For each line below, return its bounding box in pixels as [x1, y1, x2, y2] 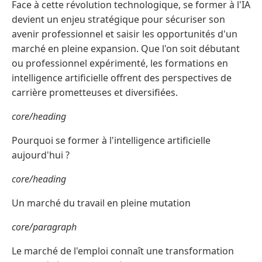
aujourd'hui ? [12, 149, 70, 162]
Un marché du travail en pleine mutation [12, 196, 191, 210]
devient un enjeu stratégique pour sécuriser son [12, 13, 225, 26]
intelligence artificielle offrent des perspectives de [12, 71, 232, 85]
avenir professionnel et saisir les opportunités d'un [12, 27, 237, 41]
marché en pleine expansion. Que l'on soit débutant [12, 42, 240, 56]
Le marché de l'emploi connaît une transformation [12, 244, 234, 258]
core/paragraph [12, 220, 77, 234]
